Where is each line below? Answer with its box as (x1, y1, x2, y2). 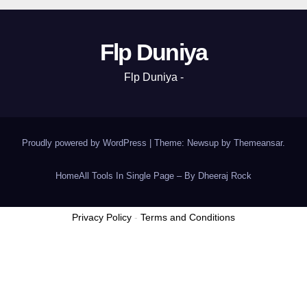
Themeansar (234, 138, 282, 149)
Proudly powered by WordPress (22, 138, 149, 149)
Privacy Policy (72, 211, 132, 223)
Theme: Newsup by (154, 138, 234, 149)
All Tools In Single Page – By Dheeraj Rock (79, 171, 251, 182)
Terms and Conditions (140, 211, 235, 223)
